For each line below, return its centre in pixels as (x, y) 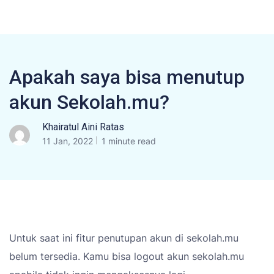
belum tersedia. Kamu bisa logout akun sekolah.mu (127, 256)
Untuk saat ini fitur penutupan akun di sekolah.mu (124, 238)
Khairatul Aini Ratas (83, 127)
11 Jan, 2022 (68, 141)
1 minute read (128, 141)
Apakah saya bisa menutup (127, 77)
